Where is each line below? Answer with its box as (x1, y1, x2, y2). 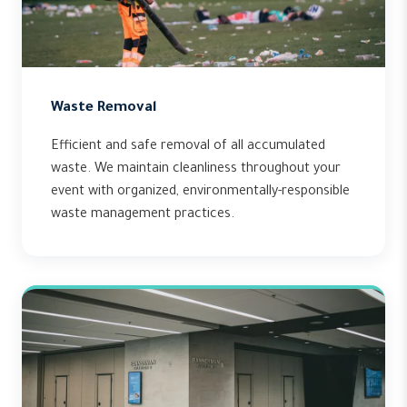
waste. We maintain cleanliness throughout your (51, 163, 341, 177)
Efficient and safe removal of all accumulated (51, 140, 325, 154)
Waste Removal (51, 101, 156, 116)
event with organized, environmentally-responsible (51, 185, 350, 200)
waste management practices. (51, 208, 234, 223)
